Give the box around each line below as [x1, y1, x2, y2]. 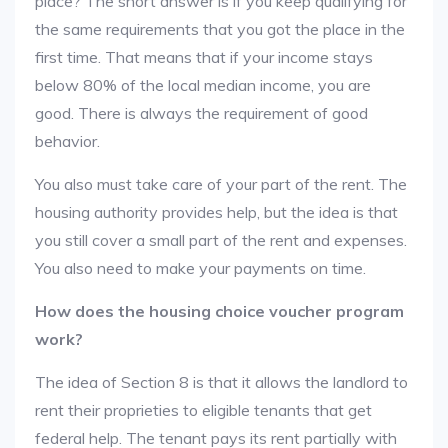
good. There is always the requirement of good [35, 103, 368, 123]
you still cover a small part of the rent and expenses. [35, 230, 407, 250]
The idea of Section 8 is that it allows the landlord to [35, 372, 408, 392]
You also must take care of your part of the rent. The [35, 174, 407, 194]
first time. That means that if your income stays [35, 47, 373, 67]
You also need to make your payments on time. [35, 258, 366, 278]
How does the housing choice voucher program [35, 301, 404, 321]
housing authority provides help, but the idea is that [35, 202, 398, 222]
